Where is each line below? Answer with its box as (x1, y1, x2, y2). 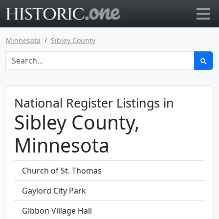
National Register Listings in (14, 94, 174, 111)
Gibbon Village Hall (22, 205, 92, 216)
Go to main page (120, 7, 182, 18)
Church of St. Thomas (22, 165, 102, 176)
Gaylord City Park (22, 185, 86, 196)
